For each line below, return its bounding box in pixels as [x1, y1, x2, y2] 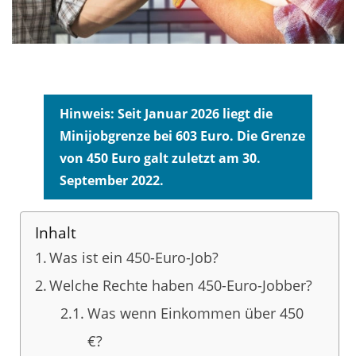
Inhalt [34, 222, 76, 244]
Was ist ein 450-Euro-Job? [49, 248, 219, 268]
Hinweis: [60, 105, 114, 123]
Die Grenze [237, 127, 305, 145]
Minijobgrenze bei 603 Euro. [60, 127, 234, 145]
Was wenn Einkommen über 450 [87, 304, 304, 323]
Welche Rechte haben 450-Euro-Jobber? [49, 276, 313, 296]
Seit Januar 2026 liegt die [118, 105, 273, 123]
